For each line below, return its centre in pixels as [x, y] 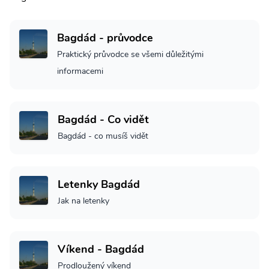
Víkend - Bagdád [101, 249]
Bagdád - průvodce [105, 38]
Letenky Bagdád [99, 184]
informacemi [80, 71]
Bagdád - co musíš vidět [103, 136]
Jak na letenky [83, 201]
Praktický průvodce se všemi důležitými [131, 54]
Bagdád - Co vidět [103, 119]
